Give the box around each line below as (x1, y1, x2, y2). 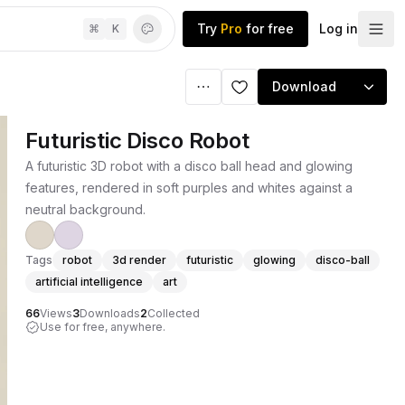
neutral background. (25, 202, 146, 217)
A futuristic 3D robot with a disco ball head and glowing (25, 158, 353, 174)
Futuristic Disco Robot (25, 127, 250, 154)
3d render (112, 253, 166, 267)
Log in (319, 21, 358, 36)
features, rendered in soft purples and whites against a (25, 180, 353, 195)
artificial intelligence (35, 275, 143, 288)
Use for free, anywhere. (40, 320, 165, 334)
